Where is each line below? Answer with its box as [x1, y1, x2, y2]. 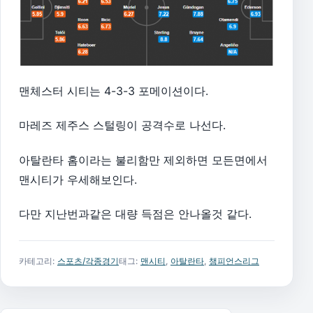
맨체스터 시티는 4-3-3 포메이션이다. [19, 83, 208, 98]
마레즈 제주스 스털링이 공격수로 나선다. [19, 118, 226, 133]
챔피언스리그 [209, 256, 259, 267]
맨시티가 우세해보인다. [19, 172, 137, 187]
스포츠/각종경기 [57, 256, 119, 267]
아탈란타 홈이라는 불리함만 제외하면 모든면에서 [19, 152, 268, 167]
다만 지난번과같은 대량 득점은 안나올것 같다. [19, 207, 252, 221]
